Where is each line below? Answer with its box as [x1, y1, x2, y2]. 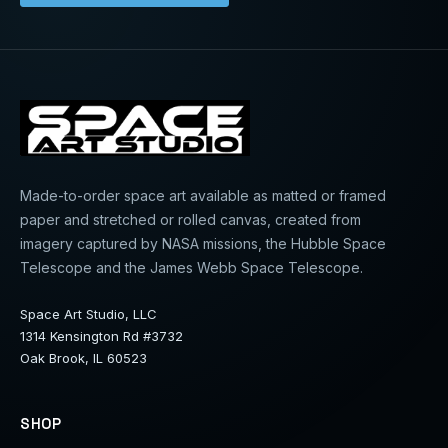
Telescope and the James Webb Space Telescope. [20, 259, 363, 277]
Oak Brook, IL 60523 [20, 350, 147, 367]
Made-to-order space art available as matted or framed [20, 187, 386, 205]
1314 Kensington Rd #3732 [20, 328, 183, 345]
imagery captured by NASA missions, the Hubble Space [20, 235, 386, 253]
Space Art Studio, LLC [20, 306, 157, 323]
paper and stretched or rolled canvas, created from [20, 211, 361, 229]
